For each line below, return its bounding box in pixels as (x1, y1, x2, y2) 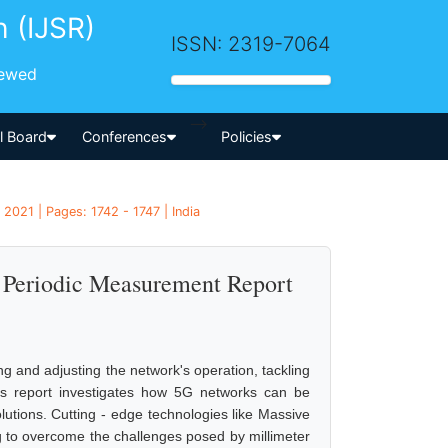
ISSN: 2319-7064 (171, 31, 331, 56)
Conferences (82, 127, 168, 145)
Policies (220, 127, 272, 145)
